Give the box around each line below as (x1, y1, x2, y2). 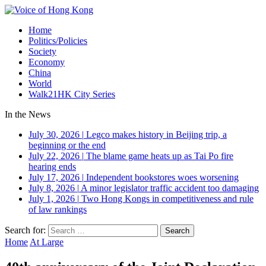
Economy (28, 57, 65, 67)
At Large (30, 237, 64, 247)
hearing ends (28, 161, 76, 172)
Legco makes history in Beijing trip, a (86, 129, 227, 140)
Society (28, 46, 56, 56)
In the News (5, 109, 50, 119)
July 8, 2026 (28, 183, 75, 193)
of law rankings (28, 204, 87, 214)
